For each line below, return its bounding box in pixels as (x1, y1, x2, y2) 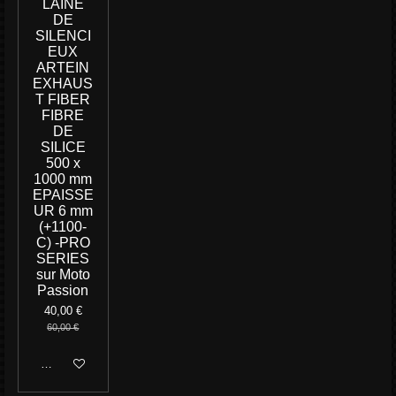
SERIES (36, 251, 90, 267)
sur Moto (35, 267, 90, 283)
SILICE (40, 140, 86, 156)
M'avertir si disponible (40, 356, 151, 370)
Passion (37, 283, 89, 299)
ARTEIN (36, 60, 90, 76)
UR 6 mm (33, 203, 93, 219)
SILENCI (34, 28, 91, 44)
